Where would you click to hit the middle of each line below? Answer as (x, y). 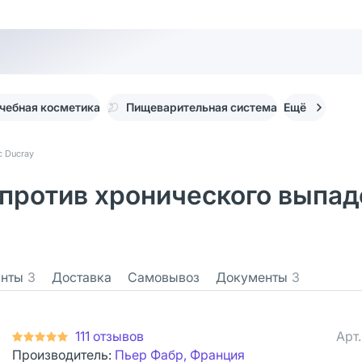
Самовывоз (164, 277)
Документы (252, 277)
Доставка (82, 277)
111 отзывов (109, 336)
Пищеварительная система (202, 107)
